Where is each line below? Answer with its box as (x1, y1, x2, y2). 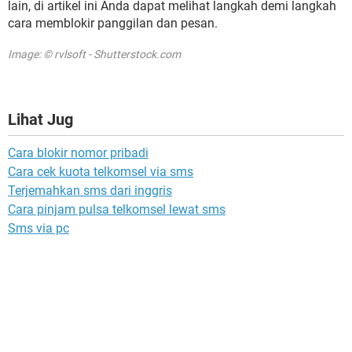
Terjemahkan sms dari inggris (8, 182, 172, 198)
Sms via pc (8, 220, 69, 236)
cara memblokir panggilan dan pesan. (8, 15, 218, 31)
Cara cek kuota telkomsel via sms (8, 163, 193, 179)
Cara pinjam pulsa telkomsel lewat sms (8, 201, 225, 217)
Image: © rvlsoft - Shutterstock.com (8, 47, 181, 60)
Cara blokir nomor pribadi (8, 145, 148, 160)
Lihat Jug (8, 109, 73, 129)
